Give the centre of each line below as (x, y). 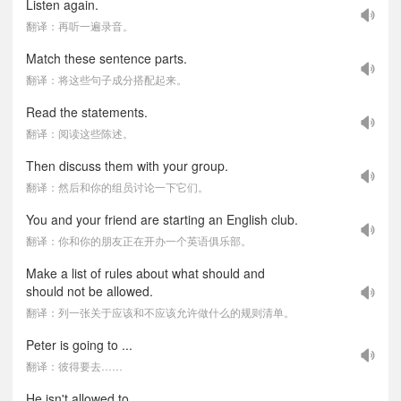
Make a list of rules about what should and (145, 273)
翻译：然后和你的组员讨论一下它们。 (117, 187)
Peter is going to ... (79, 345)
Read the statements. (87, 112)
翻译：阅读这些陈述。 (80, 133)
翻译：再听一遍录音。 (80, 26)
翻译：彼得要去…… (74, 366)
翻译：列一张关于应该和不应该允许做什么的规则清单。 (160, 312)
